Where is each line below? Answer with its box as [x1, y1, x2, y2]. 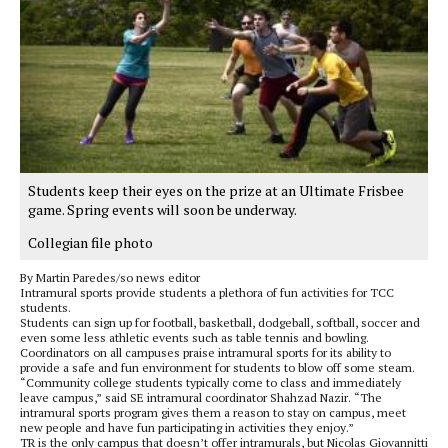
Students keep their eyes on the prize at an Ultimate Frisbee [28, 181, 404, 201]
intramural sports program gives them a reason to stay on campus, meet [20, 405, 406, 421]
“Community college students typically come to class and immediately [20, 375, 401, 391]
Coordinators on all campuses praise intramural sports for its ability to [20, 345, 391, 361]
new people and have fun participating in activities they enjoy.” [20, 420, 354, 436]
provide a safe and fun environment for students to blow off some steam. [20, 360, 415, 376]
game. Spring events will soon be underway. [28, 200, 297, 220]
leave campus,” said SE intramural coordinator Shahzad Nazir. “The [20, 390, 382, 406]
